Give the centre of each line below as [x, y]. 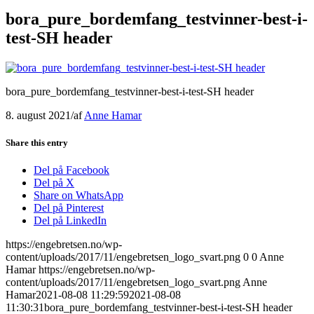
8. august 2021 [38, 115]
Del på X [54, 183]
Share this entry [37, 142]
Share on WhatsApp [78, 196]
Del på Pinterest [69, 208]
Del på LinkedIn [70, 221]
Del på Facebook [71, 170]
